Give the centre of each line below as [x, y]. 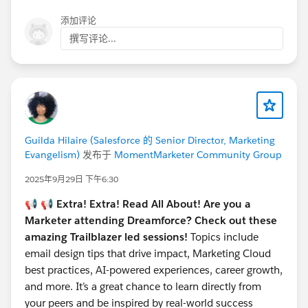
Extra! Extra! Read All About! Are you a [154, 204]
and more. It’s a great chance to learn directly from [143, 287]
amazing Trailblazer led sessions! [108, 237]
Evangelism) [52, 155]
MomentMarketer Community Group [198, 155]
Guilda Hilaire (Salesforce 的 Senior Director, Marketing [150, 141]
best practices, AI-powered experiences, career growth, [154, 270]
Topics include [224, 237]
